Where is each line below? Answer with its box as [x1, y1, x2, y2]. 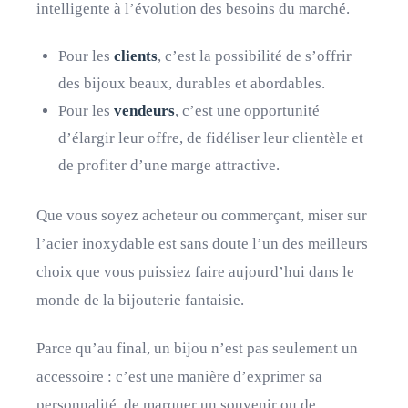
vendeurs [114, 102, 175, 119]
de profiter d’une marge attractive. [58, 157, 280, 174]
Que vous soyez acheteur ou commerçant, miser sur [36, 207, 367, 224]
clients [114, 47, 158, 65]
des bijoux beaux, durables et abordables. [58, 75, 325, 92]
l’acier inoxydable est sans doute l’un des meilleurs [36, 235, 368, 252]
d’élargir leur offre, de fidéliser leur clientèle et [58, 129, 363, 147]
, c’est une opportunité [175, 102, 320, 119]
